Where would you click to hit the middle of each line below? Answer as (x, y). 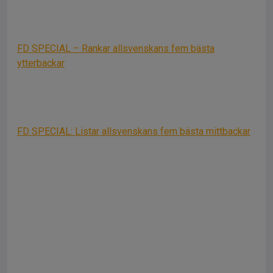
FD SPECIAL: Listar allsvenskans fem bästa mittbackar (134, 131)
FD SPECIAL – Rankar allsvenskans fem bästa (116, 48)
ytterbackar (41, 63)
